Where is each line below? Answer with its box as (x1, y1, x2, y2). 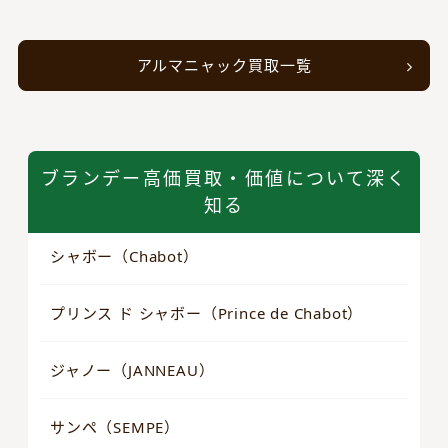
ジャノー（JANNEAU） (50, 360, 215, 381)
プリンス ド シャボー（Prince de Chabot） (50, 303, 364, 324)
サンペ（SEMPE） (50, 417, 180, 438)
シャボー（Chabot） (50, 246, 199, 267)
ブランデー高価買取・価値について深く (40, 166, 408, 191)
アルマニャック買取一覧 (136, 55, 312, 76)
